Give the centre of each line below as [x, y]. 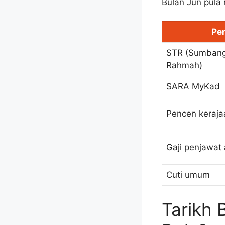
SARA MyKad [193, 87]
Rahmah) [184, 66]
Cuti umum [188, 175]
